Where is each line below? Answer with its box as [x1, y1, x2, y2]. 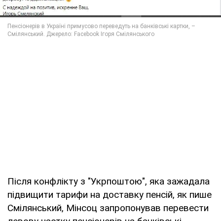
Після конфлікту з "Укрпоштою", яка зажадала [7, 176, 210, 187]
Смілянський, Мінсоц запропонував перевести [7, 202, 209, 214]
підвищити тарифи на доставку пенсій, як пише [7, 189, 212, 201]
